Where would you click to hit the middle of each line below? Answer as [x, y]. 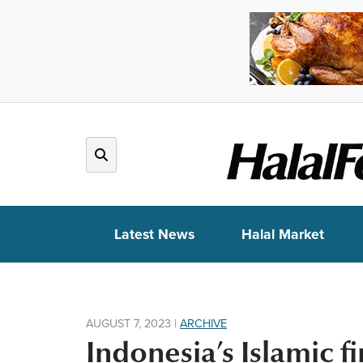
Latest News [154, 234]
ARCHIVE [203, 323]
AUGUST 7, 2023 [128, 323]
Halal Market [282, 234]
